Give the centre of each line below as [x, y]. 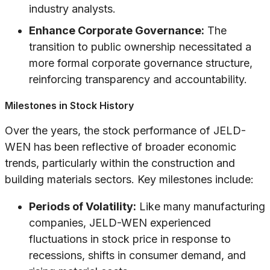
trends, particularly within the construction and [120, 163]
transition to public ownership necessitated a [140, 47]
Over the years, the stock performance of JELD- [125, 131]
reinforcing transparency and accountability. [138, 80]
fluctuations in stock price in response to [130, 239]
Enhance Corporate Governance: [117, 31]
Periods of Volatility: [83, 207]
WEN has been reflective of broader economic [121, 147]
